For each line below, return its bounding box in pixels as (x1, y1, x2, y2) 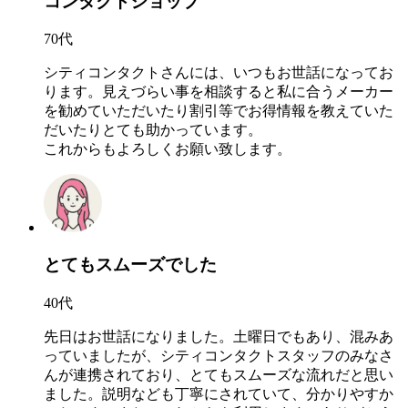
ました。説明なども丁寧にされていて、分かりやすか (44, 385, 393, 402)
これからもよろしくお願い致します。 (44, 141, 291, 158)
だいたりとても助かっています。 (44, 122, 262, 138)
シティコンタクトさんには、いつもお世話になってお (44, 65, 393, 81)
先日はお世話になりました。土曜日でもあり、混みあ (44, 328, 393, 344)
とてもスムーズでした (44, 255, 217, 275)
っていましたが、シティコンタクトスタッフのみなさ (44, 347, 393, 363)
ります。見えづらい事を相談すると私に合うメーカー (44, 84, 393, 100)
